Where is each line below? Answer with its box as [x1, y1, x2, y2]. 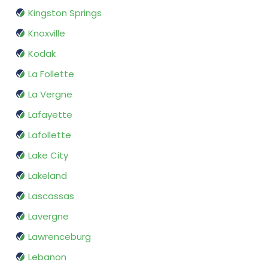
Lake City [28, 149, 68, 162]
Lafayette [28, 108, 72, 121]
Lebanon [28, 251, 66, 264]
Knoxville [28, 27, 65, 40]
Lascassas [28, 190, 74, 203]
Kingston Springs [28, 7, 102, 20]
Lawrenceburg [28, 230, 91, 243]
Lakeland [28, 169, 67, 182]
